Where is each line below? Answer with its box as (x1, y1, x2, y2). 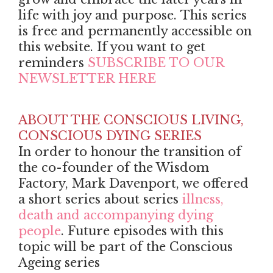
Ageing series (18, 255, 100, 271)
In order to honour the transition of (18, 144, 241, 160)
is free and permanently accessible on (18, 24, 252, 39)
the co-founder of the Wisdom (18, 160, 209, 175)
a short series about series (18, 192, 179, 207)
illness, (179, 192, 224, 207)
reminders (18, 55, 84, 71)
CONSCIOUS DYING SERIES (18, 129, 202, 144)
